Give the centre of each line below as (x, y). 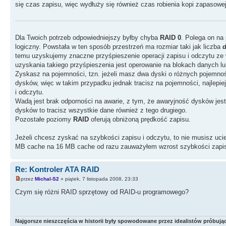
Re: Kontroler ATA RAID (57, 169)
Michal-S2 (47, 179)
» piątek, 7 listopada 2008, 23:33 (99, 179)
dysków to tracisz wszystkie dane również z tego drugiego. (101, 110)
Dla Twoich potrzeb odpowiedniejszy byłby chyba (88, 37)
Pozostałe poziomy (44, 119)
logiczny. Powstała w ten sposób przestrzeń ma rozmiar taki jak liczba (119, 46)
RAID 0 (171, 37)
